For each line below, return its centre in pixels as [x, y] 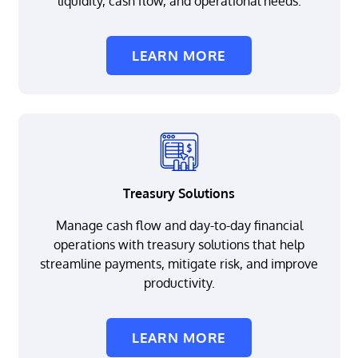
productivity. [179, 283]
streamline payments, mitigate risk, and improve [179, 264]
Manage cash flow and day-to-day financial [179, 226]
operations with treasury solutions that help [179, 245]
